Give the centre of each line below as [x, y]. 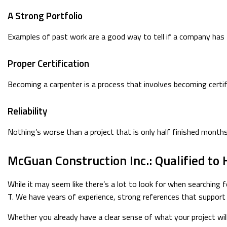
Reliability [27, 111]
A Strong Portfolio [45, 15]
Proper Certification [48, 63]
